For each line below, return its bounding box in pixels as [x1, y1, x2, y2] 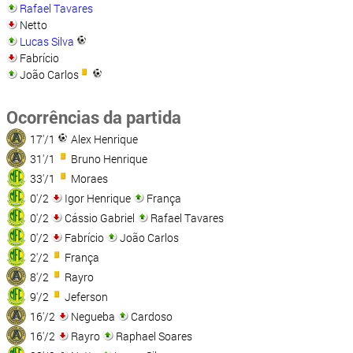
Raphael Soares [113, 329, 192, 344]
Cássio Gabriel [62, 210, 137, 226]
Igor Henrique [62, 191, 133, 206]
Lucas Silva [20, 34, 74, 50]
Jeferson [62, 289, 108, 305]
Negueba [69, 309, 117, 325]
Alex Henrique [69, 132, 138, 147]
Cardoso [128, 309, 173, 325]
